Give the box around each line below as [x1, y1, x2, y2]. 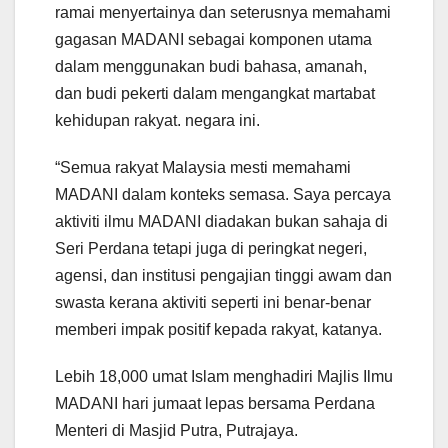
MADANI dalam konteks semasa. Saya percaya [55, 186, 391, 204]
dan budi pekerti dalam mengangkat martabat [55, 85, 375, 103]
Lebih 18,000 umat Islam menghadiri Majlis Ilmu [55, 368, 393, 386]
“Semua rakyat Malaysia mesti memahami [55, 159, 351, 177]
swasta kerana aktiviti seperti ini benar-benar [55, 294, 371, 312]
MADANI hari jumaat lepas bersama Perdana [55, 395, 375, 413]
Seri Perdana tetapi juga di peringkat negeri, [55, 240, 367, 258]
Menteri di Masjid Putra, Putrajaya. [55, 422, 298, 440]
